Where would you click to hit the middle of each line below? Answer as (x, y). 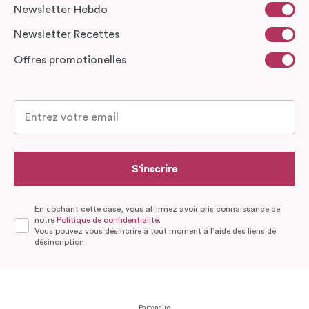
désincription (59, 242)
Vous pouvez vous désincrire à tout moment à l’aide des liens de (155, 231)
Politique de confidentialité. (109, 220)
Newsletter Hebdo (61, 9)
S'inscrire (154, 169)
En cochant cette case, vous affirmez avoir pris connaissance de (157, 209)
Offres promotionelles (70, 60)
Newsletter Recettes (67, 35)
